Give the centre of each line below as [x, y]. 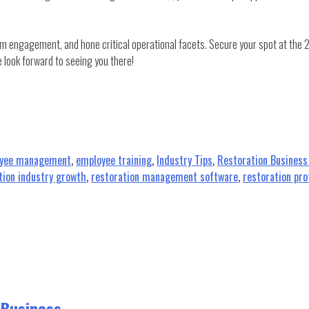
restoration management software [165, 176]
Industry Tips [185, 160]
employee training [114, 160]
